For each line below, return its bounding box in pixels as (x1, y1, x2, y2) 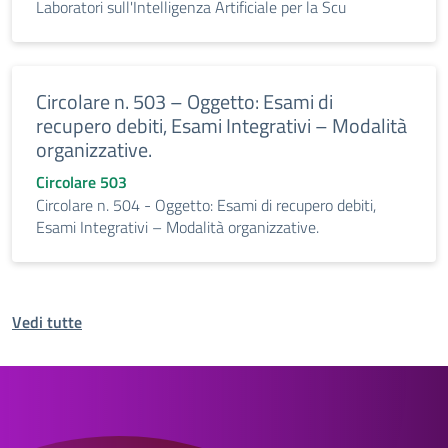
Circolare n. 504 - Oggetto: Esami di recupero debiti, (36, 193, 376, 217)
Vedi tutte (12, 310, 82, 334)
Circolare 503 (36, 170, 127, 194)
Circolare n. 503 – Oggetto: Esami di (36, 86, 333, 117)
